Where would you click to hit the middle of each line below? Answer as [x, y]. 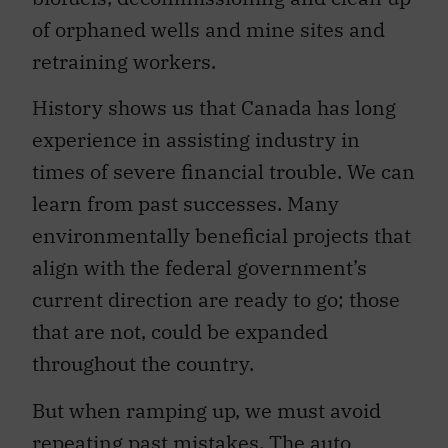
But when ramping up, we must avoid [206, 410]
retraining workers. [124, 61]
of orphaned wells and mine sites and [208, 29]
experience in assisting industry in [196, 140]
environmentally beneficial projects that [221, 236]
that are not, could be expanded [180, 332]
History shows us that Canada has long [214, 108]
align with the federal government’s [199, 268]
